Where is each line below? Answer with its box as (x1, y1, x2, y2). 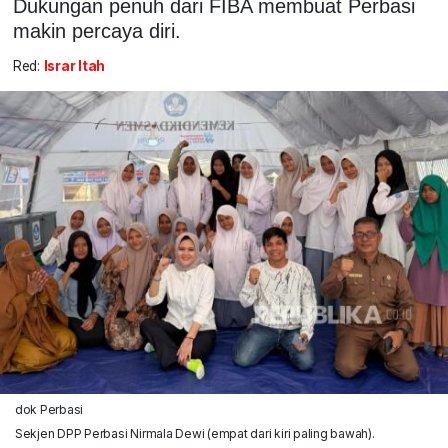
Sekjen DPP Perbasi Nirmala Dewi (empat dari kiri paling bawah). (14, 425, 375, 441)
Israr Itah (43, 58, 106, 75)
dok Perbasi (14, 401, 84, 417)
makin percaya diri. (12, 19, 181, 42)
